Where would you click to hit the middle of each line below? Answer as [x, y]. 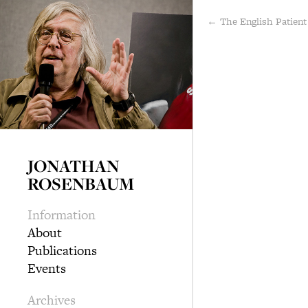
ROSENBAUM [81, 183]
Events [47, 268]
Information [62, 214]
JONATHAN [73, 165]
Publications [62, 250]
